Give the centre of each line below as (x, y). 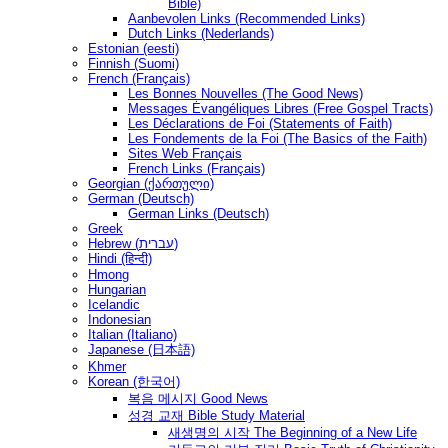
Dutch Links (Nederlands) (201, 33)
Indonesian (119, 319)
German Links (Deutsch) (198, 213)
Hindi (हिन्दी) (120, 258)
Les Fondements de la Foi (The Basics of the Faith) (277, 138)
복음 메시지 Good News (198, 398)
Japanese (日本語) (141, 349)
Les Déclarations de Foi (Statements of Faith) (260, 123)
